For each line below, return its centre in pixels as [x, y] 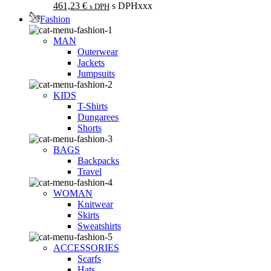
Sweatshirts [99, 226]
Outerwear [98, 51]
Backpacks [98, 160]
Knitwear [95, 204]
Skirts [88, 215]
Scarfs [89, 258]
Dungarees [98, 117]
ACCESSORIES [86, 247]
